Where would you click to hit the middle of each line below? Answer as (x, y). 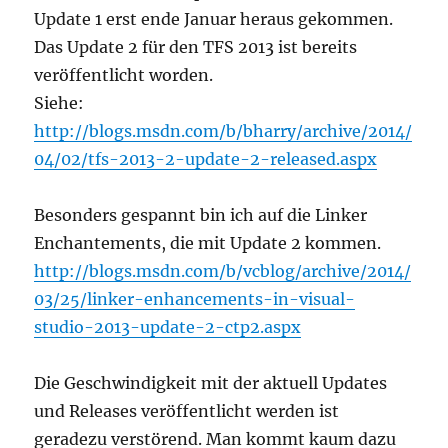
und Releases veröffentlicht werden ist (187, 411)
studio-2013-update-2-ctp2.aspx (168, 327)
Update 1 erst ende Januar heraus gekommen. (214, 19)
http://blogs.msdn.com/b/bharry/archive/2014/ (223, 131)
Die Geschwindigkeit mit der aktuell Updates (211, 383)
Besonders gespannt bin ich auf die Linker (201, 215)
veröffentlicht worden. (124, 75)
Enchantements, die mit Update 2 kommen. (208, 243)
